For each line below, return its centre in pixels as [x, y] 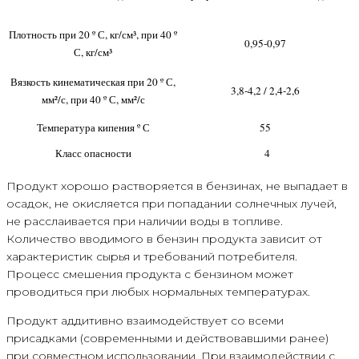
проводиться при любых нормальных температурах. [158, 292]
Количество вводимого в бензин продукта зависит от [164, 239]
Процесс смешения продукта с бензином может [150, 274]
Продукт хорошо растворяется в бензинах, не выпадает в [177, 186]
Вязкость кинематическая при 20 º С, [93, 82]
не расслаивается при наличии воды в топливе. [145, 222]
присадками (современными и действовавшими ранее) [167, 339]
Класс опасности [93, 153]
